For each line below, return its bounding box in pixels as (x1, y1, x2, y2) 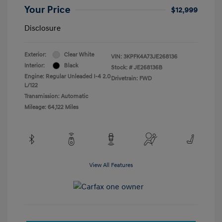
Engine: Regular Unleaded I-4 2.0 (24, 72, 111, 80)
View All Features (89, 161, 133, 169)
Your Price (24, 3, 70, 16)
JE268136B (134, 63, 163, 71)
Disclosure (24, 23, 61, 33)
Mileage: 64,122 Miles (24, 103, 78, 111)
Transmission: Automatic (24, 92, 88, 100)
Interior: (24, 61, 45, 69)
